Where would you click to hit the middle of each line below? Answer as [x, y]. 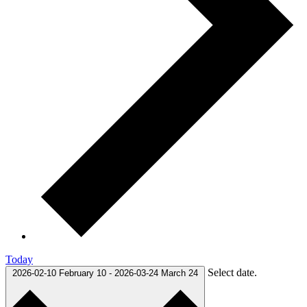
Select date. [232, 272]
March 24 [180, 273]
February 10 [84, 273]
